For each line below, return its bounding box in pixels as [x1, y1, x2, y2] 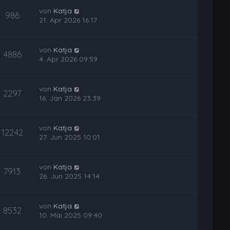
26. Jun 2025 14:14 [39, 171, 100, 181]
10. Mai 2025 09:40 [39, 210, 103, 220]
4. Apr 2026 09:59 [39, 54, 98, 64]
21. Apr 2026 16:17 [39, 15, 98, 25]
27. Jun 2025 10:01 [39, 132, 101, 142]
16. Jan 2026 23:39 [39, 93, 101, 103]
